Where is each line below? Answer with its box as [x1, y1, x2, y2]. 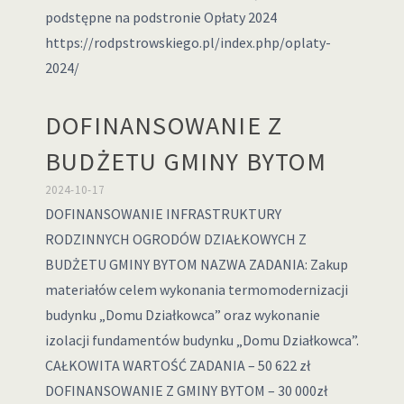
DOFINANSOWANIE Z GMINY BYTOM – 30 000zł [44, 381, 327, 399]
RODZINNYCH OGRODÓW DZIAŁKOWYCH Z [44, 230, 307, 248]
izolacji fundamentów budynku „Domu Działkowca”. [44, 331, 359, 349]
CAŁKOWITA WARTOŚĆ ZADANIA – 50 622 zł [44, 356, 310, 374]
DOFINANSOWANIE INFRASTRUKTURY [44, 205, 281, 223]
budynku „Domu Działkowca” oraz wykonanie [44, 306, 320, 324]
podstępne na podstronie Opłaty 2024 [44, 8, 277, 26]
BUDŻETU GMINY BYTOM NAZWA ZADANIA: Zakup [44, 255, 348, 273]
